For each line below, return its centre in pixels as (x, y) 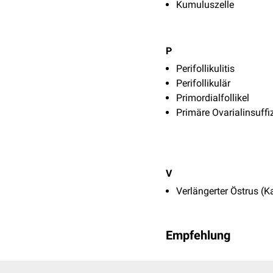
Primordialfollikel (213, 98)
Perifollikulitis (205, 69)
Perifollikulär (203, 83)
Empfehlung (198, 235)
